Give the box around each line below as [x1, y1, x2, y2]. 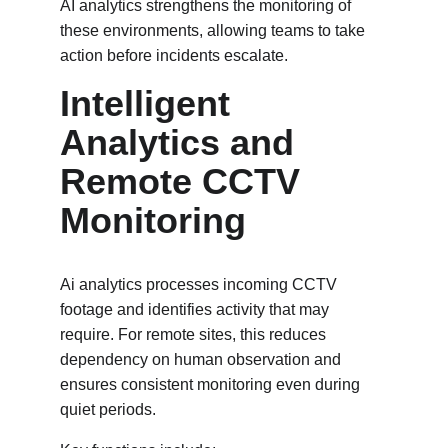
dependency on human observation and [60, 351, 345, 368]
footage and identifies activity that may [60, 301, 333, 318]
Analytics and [60, 122, 304, 163]
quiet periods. [60, 401, 156, 418]
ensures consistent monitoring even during [60, 376, 364, 393]
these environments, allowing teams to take [60, 22, 369, 39]
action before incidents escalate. [60, 47, 288, 64]
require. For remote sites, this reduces [60, 326, 330, 343]
